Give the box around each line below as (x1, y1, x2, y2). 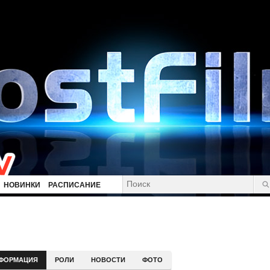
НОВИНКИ (4, 181, 40, 189)
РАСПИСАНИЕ (48, 181, 101, 189)
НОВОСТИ (90, 256, 125, 263)
